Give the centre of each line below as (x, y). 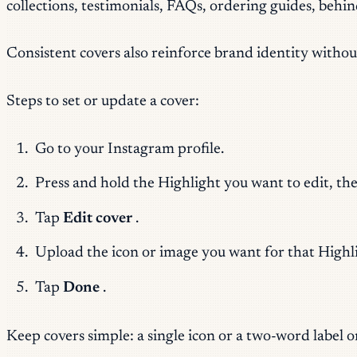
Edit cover (97, 218)
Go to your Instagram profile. (129, 149)
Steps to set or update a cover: (103, 102)
